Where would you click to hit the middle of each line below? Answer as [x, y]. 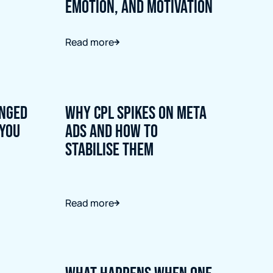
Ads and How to [111, 132]
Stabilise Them [109, 150]
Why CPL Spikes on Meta [136, 113]
